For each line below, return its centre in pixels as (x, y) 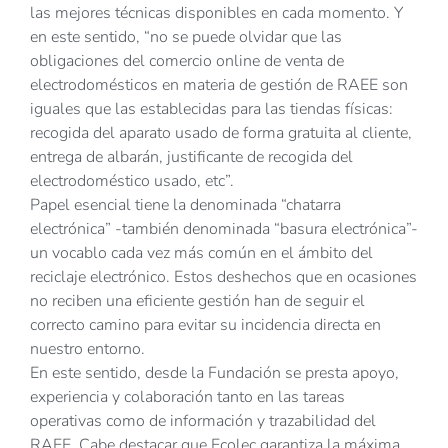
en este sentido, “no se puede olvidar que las (186, 37)
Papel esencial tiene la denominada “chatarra (185, 205)
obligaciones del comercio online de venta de (187, 61)
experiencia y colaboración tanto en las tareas (187, 397)
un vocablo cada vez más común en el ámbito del (201, 253)
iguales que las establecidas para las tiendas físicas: (211, 109)
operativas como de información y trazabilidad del (203, 421)
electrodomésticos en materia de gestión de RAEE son (219, 85)
